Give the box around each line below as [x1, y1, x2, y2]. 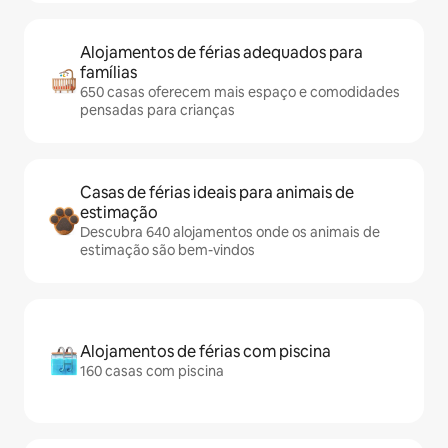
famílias [80, 62, 137, 84]
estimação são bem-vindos [80, 241, 255, 260]
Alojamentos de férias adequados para [80, 42, 363, 64]
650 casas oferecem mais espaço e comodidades [80, 83, 400, 102]
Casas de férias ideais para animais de [80, 182, 354, 204]
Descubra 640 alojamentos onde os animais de [80, 223, 380, 242]
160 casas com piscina [80, 362, 224, 381]
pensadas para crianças [80, 101, 235, 120]
